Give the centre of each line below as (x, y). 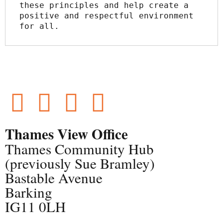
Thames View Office (66, 134)
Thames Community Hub (79, 148)
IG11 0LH (35, 206)
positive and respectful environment (107, 15)
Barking (29, 192)
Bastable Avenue (54, 177)
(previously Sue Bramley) (80, 163)
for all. (39, 26)
